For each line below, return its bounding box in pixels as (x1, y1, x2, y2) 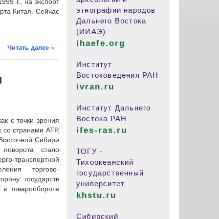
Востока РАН (76, 114, 127, 123)
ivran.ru (76, 82, 115, 91)
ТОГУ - (76, 147, 103, 155)
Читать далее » (7, 43, 54, 52)
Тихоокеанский (76, 158, 134, 166)
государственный (76, 169, 144, 177)
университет (76, 179, 125, 188)
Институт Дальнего (76, 104, 151, 112)
